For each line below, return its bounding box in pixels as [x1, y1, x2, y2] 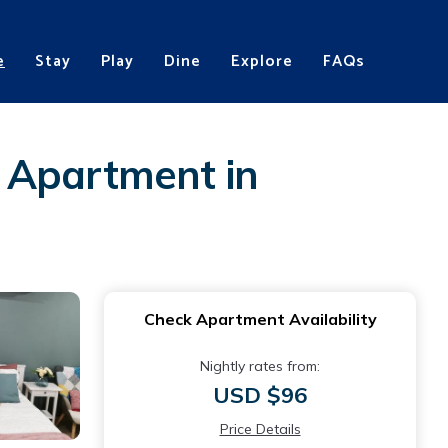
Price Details [219, 420, 301, 438]
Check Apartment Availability [143, 309, 377, 329]
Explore [231, 47, 293, 75]
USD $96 [213, 381, 307, 409]
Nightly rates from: [200, 357, 320, 375]
